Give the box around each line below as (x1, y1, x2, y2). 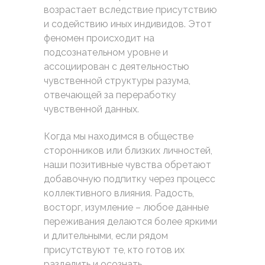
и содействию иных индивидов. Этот (44, 18, 212, 30)
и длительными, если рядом (44, 230, 168, 241)
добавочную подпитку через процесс (44, 173, 215, 185)
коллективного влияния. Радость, (44, 188, 194, 199)
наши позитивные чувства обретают (44, 159, 211, 170)
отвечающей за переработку (44, 89, 176, 101)
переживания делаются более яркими (44, 216, 217, 227)
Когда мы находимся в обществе (44, 131, 193, 142)
